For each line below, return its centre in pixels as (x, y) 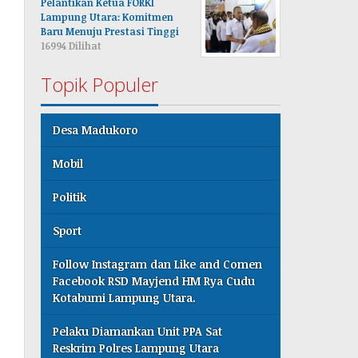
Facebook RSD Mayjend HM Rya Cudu (154, 280)
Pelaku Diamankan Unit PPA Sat (138, 331)
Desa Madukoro (96, 129)
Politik (70, 197)
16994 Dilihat (72, 45)
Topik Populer (100, 84)
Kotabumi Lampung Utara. (125, 297)
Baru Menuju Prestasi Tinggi (110, 31)
